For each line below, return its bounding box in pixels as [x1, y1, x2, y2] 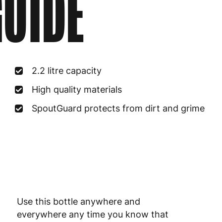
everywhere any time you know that [16, 209, 168, 220]
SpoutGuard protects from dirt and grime [32, 103, 205, 113]
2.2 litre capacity [32, 65, 102, 76]
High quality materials [32, 84, 122, 95]
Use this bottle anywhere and [16, 196, 140, 207]
